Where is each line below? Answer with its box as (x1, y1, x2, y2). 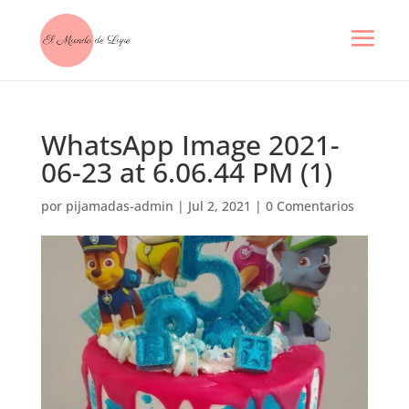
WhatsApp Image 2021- (40, 126, 340, 163)
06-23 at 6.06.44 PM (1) (40, 153, 332, 191)
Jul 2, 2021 (187, 197, 251, 215)
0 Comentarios (265, 197, 354, 215)
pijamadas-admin (65, 197, 173, 215)
